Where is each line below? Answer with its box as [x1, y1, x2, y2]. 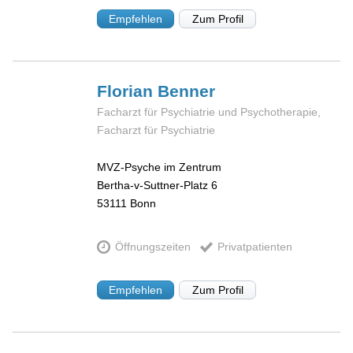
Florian [97, 81, 158, 100]
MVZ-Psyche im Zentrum [97, 160, 222, 173]
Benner [158, 81, 216, 100]
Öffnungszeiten [114, 240, 191, 254]
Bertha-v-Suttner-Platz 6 [97, 178, 218, 191]
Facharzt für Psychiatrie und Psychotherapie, [97, 105, 321, 118]
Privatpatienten [217, 240, 292, 254]
